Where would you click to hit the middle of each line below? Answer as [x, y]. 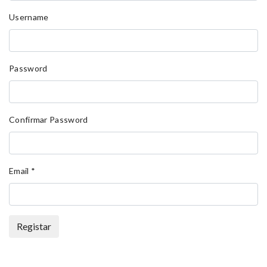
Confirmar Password [49, 119]
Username [29, 17]
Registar [34, 226]
